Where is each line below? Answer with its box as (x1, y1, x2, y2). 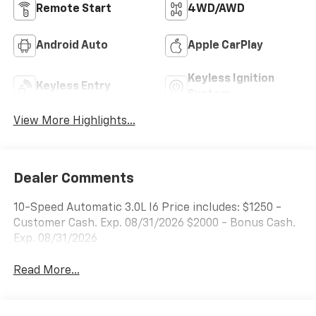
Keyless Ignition (188, 73, 274, 85)
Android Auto (35, 39, 108, 51)
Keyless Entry (35, 80, 111, 92)
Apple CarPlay (188, 39, 263, 51)
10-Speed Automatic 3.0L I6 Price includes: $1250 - (13, 202, 281, 214)
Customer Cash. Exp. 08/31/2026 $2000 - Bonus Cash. (13, 218, 296, 230)
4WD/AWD (188, 3, 245, 15)
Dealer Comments (13, 171, 134, 186)
